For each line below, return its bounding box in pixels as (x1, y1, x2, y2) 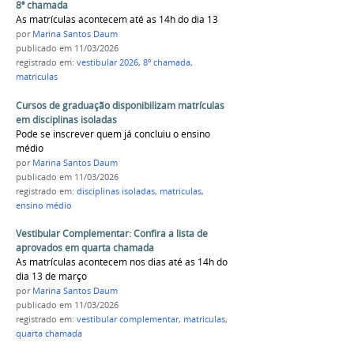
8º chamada (143, 56, 190, 68)
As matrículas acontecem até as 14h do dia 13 (16, 12, 218, 26)
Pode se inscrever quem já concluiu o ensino (16, 126, 210, 141)
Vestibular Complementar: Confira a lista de (16, 227, 208, 241)
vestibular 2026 (77, 56, 138, 68)
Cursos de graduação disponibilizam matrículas (16, 98, 224, 112)
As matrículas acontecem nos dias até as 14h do (16, 255, 228, 269)
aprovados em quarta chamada (16, 241, 154, 255)
